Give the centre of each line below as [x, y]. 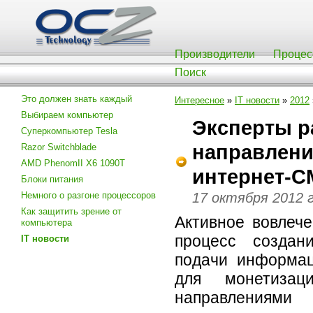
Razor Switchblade [59, 147]
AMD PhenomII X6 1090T [73, 163]
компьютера [46, 223]
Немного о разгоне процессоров [88, 195]
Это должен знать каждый [77, 99]
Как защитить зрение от [71, 211]
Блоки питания [52, 179]
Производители [215, 54]
